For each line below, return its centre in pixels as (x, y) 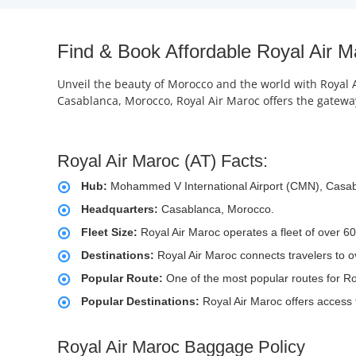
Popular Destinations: (142, 302)
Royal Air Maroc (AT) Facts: (163, 161)
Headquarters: (120, 209)
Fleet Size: (109, 232)
